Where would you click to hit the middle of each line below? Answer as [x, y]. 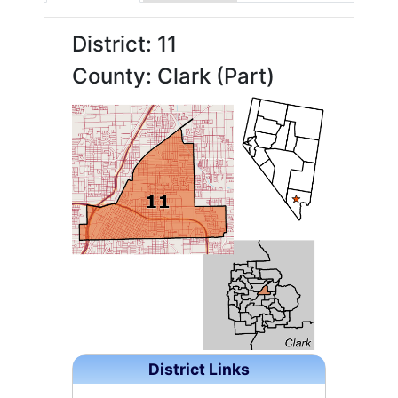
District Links [199, 369]
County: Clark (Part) [173, 76]
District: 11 [124, 44]
